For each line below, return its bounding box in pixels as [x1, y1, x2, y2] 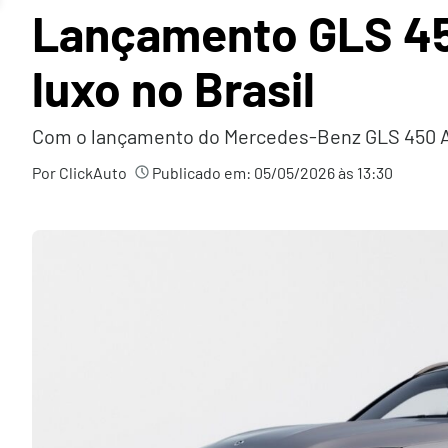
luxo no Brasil [32, 59, 315, 117]
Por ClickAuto [32, 163, 127, 182]
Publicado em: [149, 163, 254, 182]
